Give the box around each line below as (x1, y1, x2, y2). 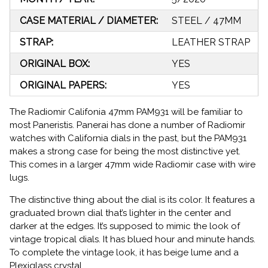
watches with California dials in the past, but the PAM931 (10, 133, 246, 144)
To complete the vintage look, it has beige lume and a (10, 247, 239, 258)
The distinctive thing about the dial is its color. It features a (10, 194, 255, 206)
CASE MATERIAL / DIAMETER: (20, 15, 158, 27)
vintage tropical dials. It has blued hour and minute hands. (10, 234, 255, 245)
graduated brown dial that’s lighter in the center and (10, 208, 231, 219)
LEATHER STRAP (172, 36, 250, 48)
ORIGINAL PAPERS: (20, 80, 106, 92)
